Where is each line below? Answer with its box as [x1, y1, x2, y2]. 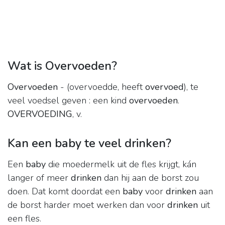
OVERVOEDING [8, 108, 72, 121]
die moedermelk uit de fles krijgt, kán [46, 158, 196, 171]
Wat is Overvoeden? [8, 58, 117, 74]
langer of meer [8, 172, 71, 184]
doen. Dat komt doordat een [8, 185, 123, 198]
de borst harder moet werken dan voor [8, 199, 167, 211]
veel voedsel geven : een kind [8, 94, 129, 107]
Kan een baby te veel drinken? [8, 135, 171, 152]
